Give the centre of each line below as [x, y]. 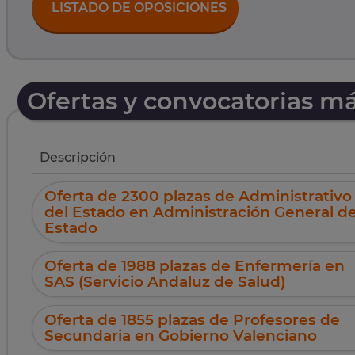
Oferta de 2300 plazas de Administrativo [198, 197]
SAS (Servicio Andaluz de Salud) [165, 282]
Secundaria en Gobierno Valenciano [181, 336]
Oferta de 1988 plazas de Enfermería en [195, 266]
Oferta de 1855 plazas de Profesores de [192, 320]
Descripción [78, 158]
